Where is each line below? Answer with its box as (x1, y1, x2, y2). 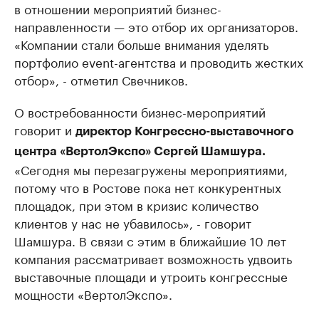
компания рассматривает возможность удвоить (14, 249, 292, 268)
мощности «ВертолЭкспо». (14, 284, 172, 303)
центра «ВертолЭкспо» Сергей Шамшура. (14, 145, 266, 158)
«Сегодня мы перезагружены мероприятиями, (14, 159, 288, 179)
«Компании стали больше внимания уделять (14, 34, 268, 53)
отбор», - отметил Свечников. (14, 70, 188, 89)
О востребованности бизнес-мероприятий (14, 102, 266, 121)
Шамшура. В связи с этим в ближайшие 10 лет (14, 231, 286, 250)
